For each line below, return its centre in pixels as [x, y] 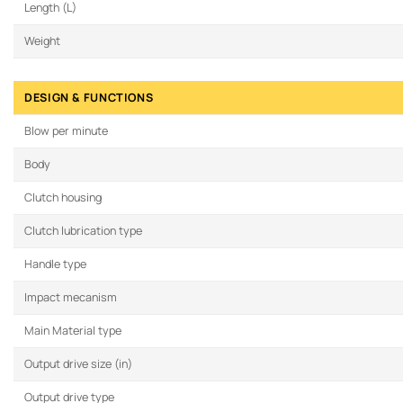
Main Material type [73, 331]
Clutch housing [63, 198]
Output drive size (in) [78, 364]
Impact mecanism [71, 298]
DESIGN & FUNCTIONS [89, 98]
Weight [42, 41]
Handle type [55, 264]
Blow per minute [66, 131]
